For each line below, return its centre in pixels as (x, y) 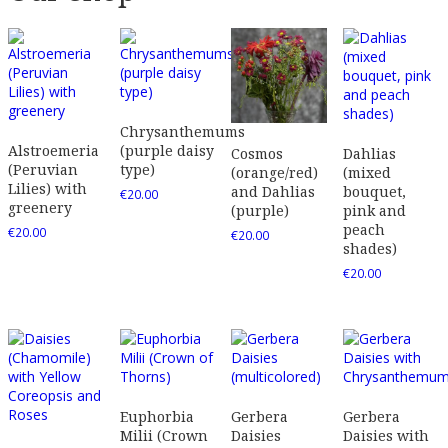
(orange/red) (275, 172)
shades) (369, 248)
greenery (40, 207)
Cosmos (257, 153)
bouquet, (374, 191)
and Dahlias (273, 191)
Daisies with (385, 436)
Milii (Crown (163, 436)
